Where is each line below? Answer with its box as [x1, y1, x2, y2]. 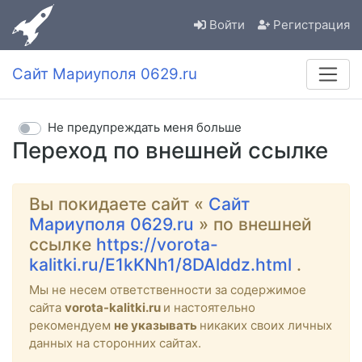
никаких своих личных [200, 317, 332, 333]
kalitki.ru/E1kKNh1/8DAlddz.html [29, 254, 297, 275]
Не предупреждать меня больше [48, 120, 242, 136]
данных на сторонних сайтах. [29, 335, 201, 351]
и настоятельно [163, 299, 255, 315]
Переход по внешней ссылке [12, 136, 328, 164]
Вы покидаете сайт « [29, 193, 208, 214]
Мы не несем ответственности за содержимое [29, 281, 306, 297]
